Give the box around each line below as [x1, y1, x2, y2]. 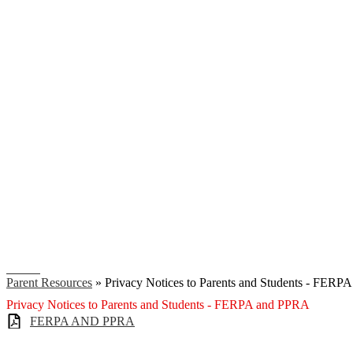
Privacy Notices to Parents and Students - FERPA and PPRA [6, 297, 310, 311]
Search [6, 261, 40, 275]
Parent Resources [6, 275, 92, 289]
